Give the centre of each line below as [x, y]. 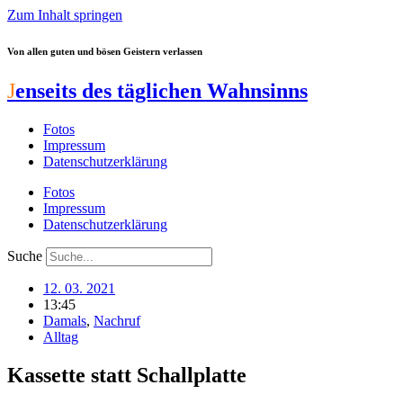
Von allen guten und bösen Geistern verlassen [105, 51]
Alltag [61, 336]
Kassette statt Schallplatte [127, 375]
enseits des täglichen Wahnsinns [161, 90]
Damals [65, 320]
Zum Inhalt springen [65, 15]
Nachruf [117, 320]
